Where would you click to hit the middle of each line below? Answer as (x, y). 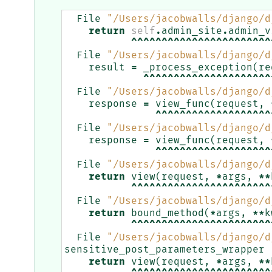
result (107, 68)
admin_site (192, 31)
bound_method (168, 213)
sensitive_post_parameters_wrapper (165, 250)
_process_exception (198, 68)
